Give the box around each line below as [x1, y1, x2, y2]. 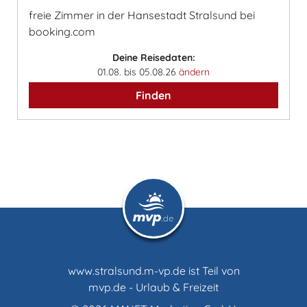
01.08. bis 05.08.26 [97, 66, 179, 78]
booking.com [29, 25, 95, 38]
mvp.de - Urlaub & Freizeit [88, 280, 219, 294]
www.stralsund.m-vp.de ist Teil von [67, 264, 240, 278]
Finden [136, 88, 171, 102]
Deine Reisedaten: [112, 51, 195, 64]
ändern [179, 66, 210, 78]
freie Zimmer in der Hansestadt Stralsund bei [29, 8, 255, 22]
